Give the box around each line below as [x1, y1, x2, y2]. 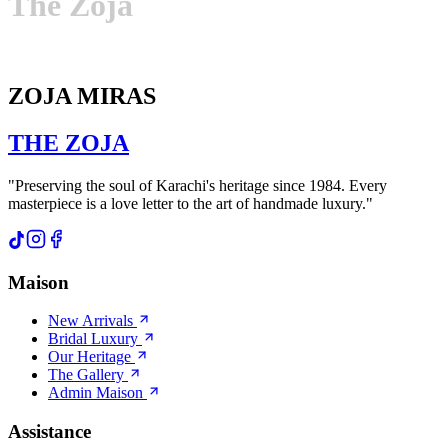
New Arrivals [48, 312, 133, 330]
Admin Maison [48, 384, 143, 402]
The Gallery [48, 366, 124, 384]
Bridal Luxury [48, 330, 138, 348]
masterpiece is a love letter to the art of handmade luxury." [8, 195, 373, 212]
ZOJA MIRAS [8, 83, 156, 110]
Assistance [8, 421, 91, 443]
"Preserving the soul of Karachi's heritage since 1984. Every [8, 177, 387, 194]
